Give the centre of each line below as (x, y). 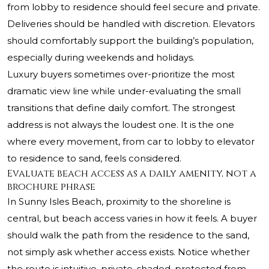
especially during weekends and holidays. (101, 58)
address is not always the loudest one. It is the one (121, 125)
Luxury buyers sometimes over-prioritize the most (121, 74)
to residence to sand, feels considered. (94, 159)
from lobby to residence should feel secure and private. (134, 7)
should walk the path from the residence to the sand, (128, 235)
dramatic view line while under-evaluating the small (124, 91)
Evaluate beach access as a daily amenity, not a (132, 174)
